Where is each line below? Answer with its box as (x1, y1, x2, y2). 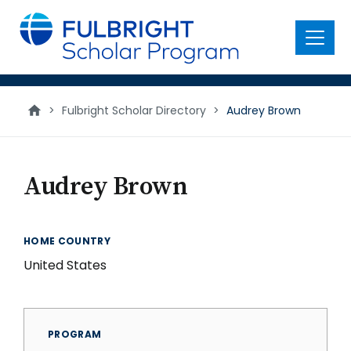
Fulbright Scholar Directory (62, 103, 206, 118)
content (9, 22, 63, 40)
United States (24, 256, 107, 274)
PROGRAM (48, 327, 102, 341)
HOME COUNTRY (24, 234, 111, 248)
